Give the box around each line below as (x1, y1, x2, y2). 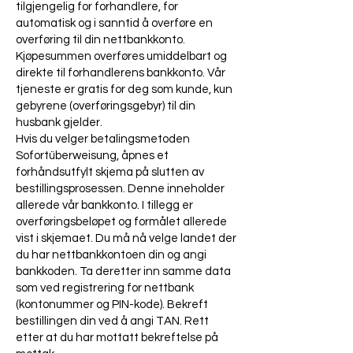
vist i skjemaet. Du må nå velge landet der (16, 232, 236, 245)
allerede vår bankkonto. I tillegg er (16, 199, 193, 212)
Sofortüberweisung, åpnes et (16, 150, 169, 162)
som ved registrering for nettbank (16, 282, 194, 295)
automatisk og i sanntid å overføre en (16, 17, 213, 30)
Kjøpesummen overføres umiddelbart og (16, 50, 227, 63)
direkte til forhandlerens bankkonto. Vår (16, 67, 225, 80)
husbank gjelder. (16, 117, 102, 129)
